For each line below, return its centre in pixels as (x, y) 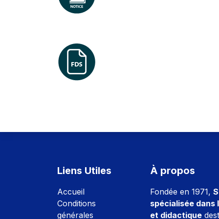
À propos (173, 170)
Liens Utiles (84, 170)
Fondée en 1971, (182, 191)
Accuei (70, 191)
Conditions (77, 203)
